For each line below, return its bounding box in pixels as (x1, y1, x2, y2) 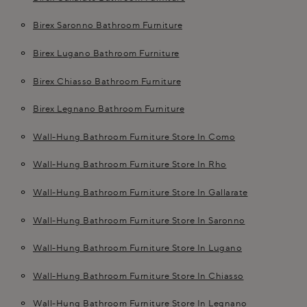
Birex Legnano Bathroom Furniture (33, 103, 184, 114)
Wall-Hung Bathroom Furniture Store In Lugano (33, 242, 242, 254)
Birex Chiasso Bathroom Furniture (33, 75, 181, 86)
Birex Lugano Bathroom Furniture (33, 47, 180, 58)
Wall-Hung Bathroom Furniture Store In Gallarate (33, 186, 248, 197)
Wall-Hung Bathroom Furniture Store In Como (33, 130, 235, 142)
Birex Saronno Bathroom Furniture (33, 19, 182, 31)
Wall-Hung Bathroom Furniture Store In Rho (33, 158, 227, 170)
